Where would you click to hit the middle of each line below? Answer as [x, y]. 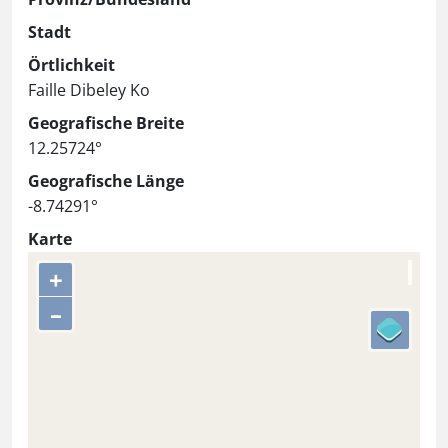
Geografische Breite [106, 123]
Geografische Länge [106, 181]
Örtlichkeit [71, 65]
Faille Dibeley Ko [89, 90]
